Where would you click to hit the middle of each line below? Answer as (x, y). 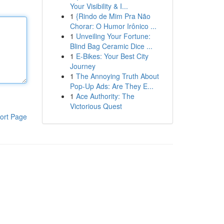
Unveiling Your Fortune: (113, 36)
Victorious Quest (96, 106)
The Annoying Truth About (117, 76)
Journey (82, 66)
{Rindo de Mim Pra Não (113, 16)
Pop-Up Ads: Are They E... (111, 86)
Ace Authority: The (105, 96)
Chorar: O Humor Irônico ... (113, 26)
